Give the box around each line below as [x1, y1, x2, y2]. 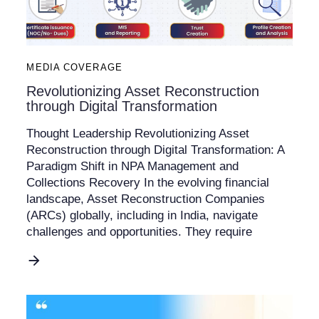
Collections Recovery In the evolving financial [26, 176, 270, 190]
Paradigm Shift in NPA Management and [26, 159, 239, 174]
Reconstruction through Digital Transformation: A [26, 143, 285, 157]
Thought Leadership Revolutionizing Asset [26, 127, 250, 141]
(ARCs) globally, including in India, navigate [26, 209, 258, 223]
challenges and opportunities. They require [26, 225, 253, 239]
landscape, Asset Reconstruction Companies [26, 192, 266, 206]
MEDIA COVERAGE [26, 62, 122, 73]
